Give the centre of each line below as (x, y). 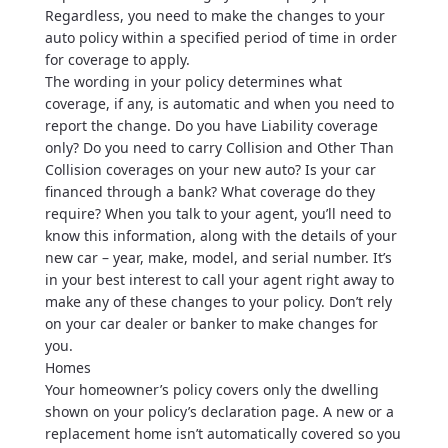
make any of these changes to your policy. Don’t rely (218, 301)
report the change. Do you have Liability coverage (211, 125)
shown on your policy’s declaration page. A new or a (219, 411)
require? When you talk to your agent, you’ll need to (217, 213)
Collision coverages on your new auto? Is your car (210, 169)
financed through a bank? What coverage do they (209, 191)
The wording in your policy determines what (193, 81)
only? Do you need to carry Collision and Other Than (219, 147)
